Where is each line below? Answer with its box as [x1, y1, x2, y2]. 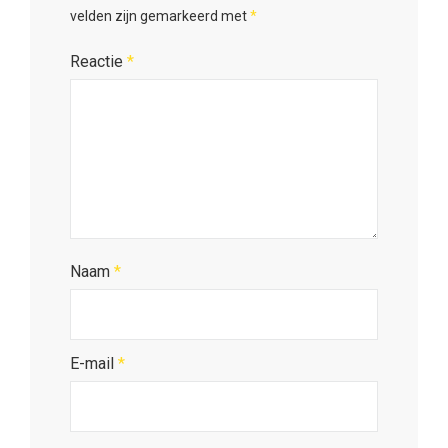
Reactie [70, 52, 127, 72]
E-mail [70, 354, 118, 374]
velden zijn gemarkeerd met [70, 8, 250, 25]
